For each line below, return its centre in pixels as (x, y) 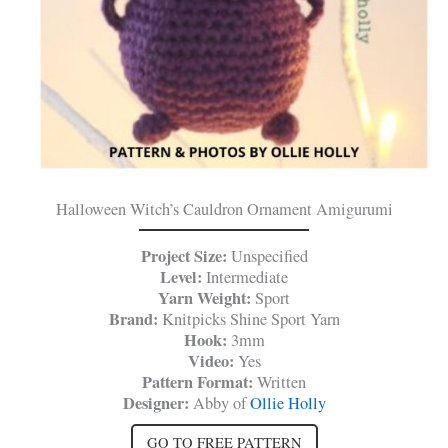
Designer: (155, 403)
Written (281, 382)
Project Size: (185, 256)
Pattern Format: (199, 382)
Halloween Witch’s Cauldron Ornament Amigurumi (224, 209)
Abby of (219, 403)
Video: (212, 361)
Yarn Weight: (204, 298)
